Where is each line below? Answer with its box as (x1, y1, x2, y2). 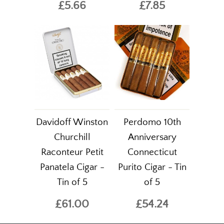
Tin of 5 (56, 176, 87, 187)
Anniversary (127, 131, 176, 142)
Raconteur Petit (40, 146, 103, 157)
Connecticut (127, 146, 177, 157)
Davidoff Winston (36, 116, 108, 127)
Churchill (53, 131, 90, 142)
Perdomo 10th (123, 116, 181, 127)
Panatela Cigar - (39, 161, 104, 172)
